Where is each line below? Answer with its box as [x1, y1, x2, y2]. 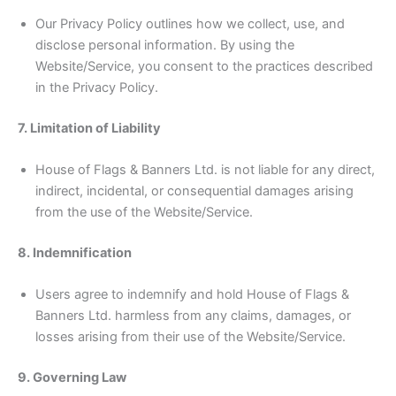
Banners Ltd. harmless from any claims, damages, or [35, 308, 351, 324]
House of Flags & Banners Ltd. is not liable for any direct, [35, 162, 375, 178]
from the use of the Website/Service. [35, 204, 253, 220]
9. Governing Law [18, 369, 126, 386]
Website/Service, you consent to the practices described [35, 57, 373, 74]
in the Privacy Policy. [35, 79, 158, 95]
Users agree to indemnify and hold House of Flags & [35, 286, 349, 303]
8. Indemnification [18, 244, 132, 261]
